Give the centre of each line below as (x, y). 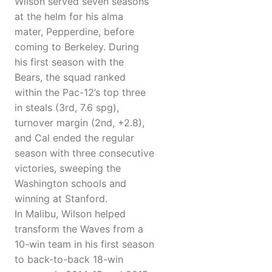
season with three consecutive (84, 153)
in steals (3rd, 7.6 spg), (67, 108)
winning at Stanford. (61, 199)
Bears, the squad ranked (70, 77)
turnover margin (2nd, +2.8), (80, 123)
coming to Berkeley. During (77, 47)
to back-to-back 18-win (69, 260)
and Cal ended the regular (74, 138)
